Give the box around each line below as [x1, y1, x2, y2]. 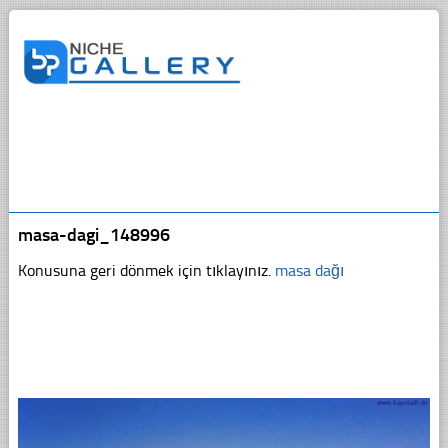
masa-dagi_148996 [17, 223, 170, 246]
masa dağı [274, 260, 344, 280]
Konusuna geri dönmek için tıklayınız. [17, 260, 275, 280]
